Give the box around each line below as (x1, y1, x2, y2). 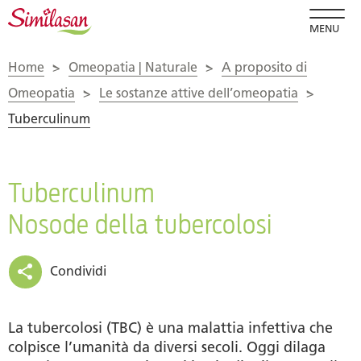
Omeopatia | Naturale (68, 59, 197, 75)
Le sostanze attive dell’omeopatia (99, 85, 298, 101)
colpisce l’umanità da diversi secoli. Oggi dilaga (8, 338, 326, 356)
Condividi (50, 263, 106, 280)
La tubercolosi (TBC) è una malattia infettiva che (8, 318, 333, 337)
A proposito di (222, 59, 307, 75)
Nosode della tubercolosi (8, 208, 272, 240)
